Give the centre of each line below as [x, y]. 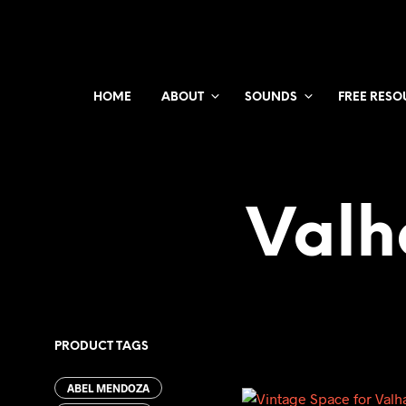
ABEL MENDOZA [108, 387]
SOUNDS [271, 98]
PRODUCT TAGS [101, 346]
